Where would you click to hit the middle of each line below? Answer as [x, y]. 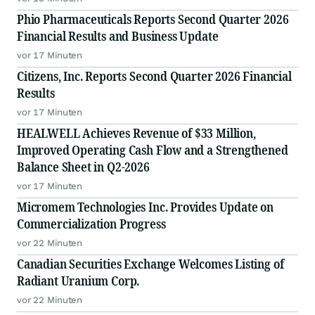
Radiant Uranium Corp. [78, 281]
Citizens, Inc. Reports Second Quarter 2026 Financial [154, 76]
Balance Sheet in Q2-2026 [83, 167]
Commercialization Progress [91, 224]
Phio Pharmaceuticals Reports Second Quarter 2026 [153, 19]
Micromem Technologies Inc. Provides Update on [145, 207]
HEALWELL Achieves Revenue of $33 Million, [136, 133]
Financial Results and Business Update [118, 36]
